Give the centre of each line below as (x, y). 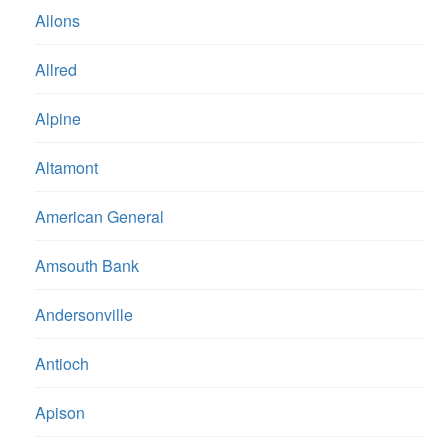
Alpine (58, 119)
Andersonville (84, 315)
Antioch (62, 364)
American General (99, 217)
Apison (60, 413)
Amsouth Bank (87, 266)
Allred (56, 70)
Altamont (66, 168)
